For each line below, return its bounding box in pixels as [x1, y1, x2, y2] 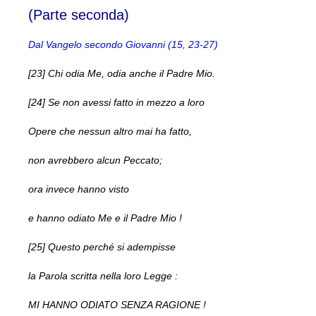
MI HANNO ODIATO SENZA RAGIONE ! [28, 298, 206, 310]
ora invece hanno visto [28, 183, 129, 195]
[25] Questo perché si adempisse [28, 241, 176, 253]
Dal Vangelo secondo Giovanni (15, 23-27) [28, 38, 218, 50]
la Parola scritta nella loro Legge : [28, 269, 178, 281]
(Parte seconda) [28, 6, 129, 23]
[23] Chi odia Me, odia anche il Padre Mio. [28, 67, 215, 79]
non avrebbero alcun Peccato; [28, 154, 162, 166]
